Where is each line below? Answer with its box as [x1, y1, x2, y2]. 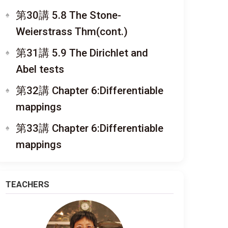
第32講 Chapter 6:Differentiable [16, 84, 163, 97]
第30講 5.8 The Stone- [16, 9, 121, 21]
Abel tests [16, 63, 64, 75]
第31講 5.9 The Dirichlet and [16, 47, 148, 59]
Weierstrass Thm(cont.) [16, 25, 128, 38]
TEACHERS [6, 179, 49, 189]
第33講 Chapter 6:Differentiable [16, 122, 163, 134]
